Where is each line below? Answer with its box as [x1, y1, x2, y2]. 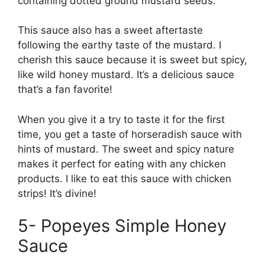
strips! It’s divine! [18, 187, 99, 199]
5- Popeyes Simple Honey [18, 215, 227, 236]
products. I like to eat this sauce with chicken [18, 172, 231, 185]
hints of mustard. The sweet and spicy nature [18, 143, 234, 155]
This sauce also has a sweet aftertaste [18, 24, 203, 36]
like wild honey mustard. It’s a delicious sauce [18, 69, 234, 80]
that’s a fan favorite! [18, 83, 115, 95]
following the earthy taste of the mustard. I [18, 39, 221, 51]
